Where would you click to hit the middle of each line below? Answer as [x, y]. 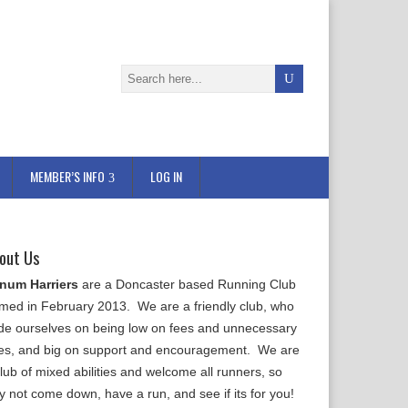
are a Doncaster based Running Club [187, 284]
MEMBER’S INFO [67, 176]
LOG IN [166, 176]
